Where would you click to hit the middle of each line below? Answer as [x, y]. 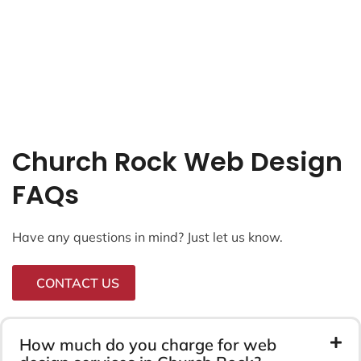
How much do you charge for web [148, 344]
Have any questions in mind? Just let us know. [147, 237]
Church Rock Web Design [177, 161]
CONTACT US [78, 282]
